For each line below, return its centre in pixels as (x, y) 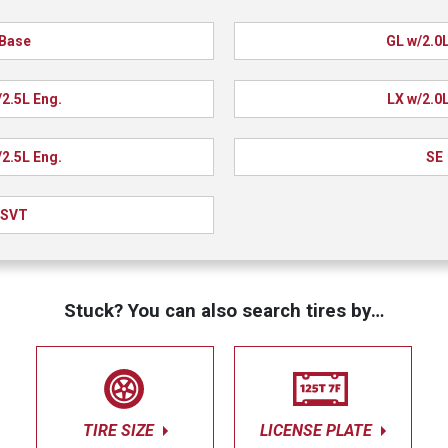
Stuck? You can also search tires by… (224, 310)
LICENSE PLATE (318, 430)
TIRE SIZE (120, 430)
